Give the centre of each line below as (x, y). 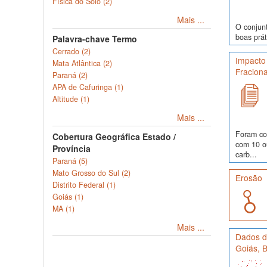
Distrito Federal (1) (84, 185)
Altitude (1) (71, 99)
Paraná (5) (70, 161)
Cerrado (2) (72, 51)
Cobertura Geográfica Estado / (114, 136)
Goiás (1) (68, 197)
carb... (246, 154)
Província (72, 148)
